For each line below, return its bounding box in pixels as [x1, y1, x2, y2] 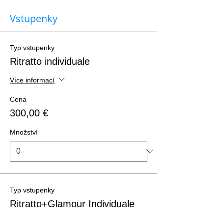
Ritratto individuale [10, 56, 90, 67]
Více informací [10, 76, 55, 84]
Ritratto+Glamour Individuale [10, 198, 135, 209]
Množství [10, 128, 38, 136]
